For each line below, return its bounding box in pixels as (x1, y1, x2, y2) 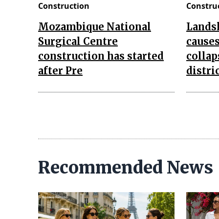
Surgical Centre (38, 35, 118, 47)
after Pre (38, 64, 83, 77)
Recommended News (38, 157, 213, 178)
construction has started (38, 49, 164, 62)
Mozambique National (38, 20, 151, 33)
